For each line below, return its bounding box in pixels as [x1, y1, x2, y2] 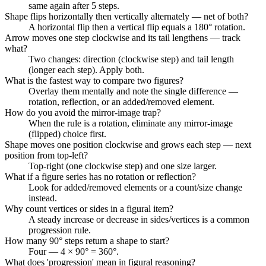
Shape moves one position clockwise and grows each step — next [5, 139, 251, 150]
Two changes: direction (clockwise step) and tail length [28, 53, 234, 64]
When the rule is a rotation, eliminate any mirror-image [28, 118, 233, 128]
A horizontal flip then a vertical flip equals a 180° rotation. [28, 21, 245, 32]
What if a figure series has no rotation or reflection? [5, 171, 196, 182]
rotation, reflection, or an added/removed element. [28, 96, 214, 107]
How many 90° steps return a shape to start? [5, 235, 169, 246]
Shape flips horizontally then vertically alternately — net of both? [5, 11, 248, 21]
